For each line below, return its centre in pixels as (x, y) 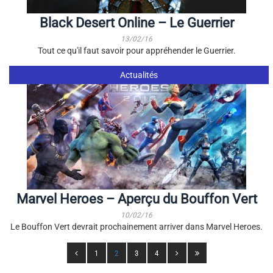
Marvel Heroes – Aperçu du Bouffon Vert (136, 199)
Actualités (139, 75)
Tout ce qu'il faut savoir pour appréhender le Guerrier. (136, 51)
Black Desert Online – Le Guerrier (136, 23)
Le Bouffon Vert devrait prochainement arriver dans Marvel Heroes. (136, 227)
